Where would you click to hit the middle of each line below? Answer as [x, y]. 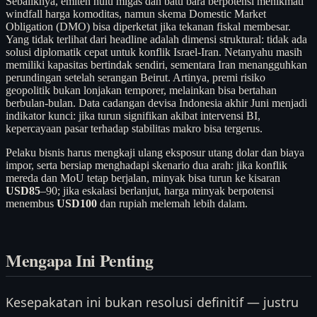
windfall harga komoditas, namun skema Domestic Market [136, 13]
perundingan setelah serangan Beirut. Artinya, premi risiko [136, 77]
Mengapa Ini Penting [80, 260]
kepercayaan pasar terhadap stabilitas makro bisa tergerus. [134, 128]
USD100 [77, 203]
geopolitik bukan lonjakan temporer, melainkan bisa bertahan [141, 90]
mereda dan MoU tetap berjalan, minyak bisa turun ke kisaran [143, 178]
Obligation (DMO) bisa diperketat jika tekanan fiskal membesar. [148, 26]
